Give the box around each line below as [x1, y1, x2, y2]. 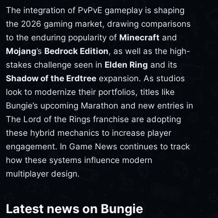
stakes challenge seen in [6, 59, 105, 70]
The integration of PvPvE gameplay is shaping [6, 5, 184, 15]
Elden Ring [105, 59, 148, 70]
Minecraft [119, 32, 160, 42]
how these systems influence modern [6, 155, 152, 165]
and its [148, 59, 177, 70]
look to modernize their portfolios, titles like [6, 87, 175, 97]
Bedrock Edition [44, 46, 109, 56]
